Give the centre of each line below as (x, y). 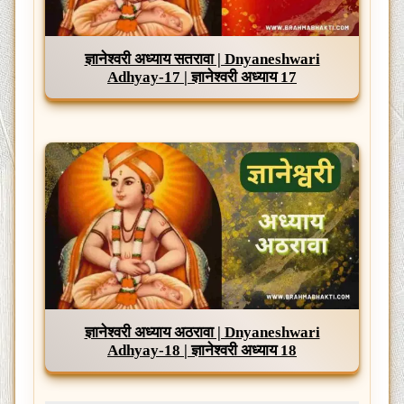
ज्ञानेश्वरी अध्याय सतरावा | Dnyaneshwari (202, 60)
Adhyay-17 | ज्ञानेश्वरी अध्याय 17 (202, 78)
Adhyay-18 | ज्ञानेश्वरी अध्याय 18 (202, 350)
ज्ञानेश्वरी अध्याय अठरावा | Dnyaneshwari (202, 332)
